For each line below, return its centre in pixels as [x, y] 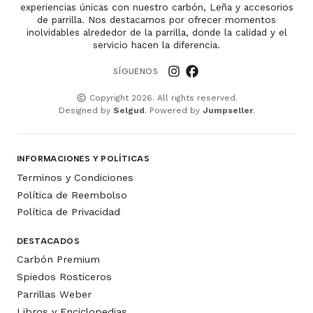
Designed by [86, 111]
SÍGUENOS [136, 72]
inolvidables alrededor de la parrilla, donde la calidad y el [156, 32]
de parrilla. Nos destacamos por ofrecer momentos [156, 20]
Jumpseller [227, 111]
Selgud [129, 111]
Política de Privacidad [68, 212]
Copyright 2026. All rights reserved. [162, 98]
